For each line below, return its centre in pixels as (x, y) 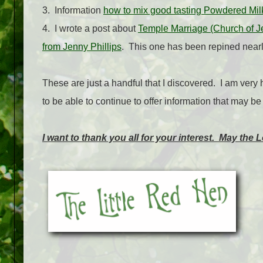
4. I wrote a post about (90, 29)
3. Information (73, 11)
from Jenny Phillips (82, 47)
